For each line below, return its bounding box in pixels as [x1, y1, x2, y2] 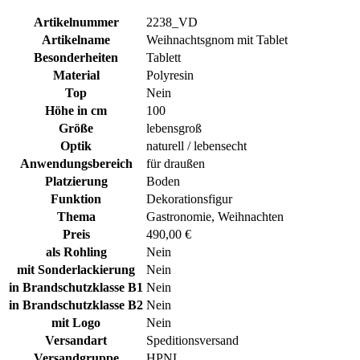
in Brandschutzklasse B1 [9, 280, 143, 294]
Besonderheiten [34, 50, 118, 64]
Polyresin [146, 67, 194, 82]
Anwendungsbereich [19, 156, 133, 170]
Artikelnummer [33, 14, 119, 29]
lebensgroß [146, 121, 202, 135]
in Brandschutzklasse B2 [9, 297, 143, 312]
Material [52, 67, 100, 82]
